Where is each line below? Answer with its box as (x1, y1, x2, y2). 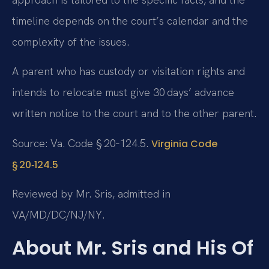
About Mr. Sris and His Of (12, 234, 253, 262)
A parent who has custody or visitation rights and (12, 64, 245, 79)
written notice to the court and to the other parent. (12, 106, 256, 121)
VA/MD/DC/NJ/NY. (12, 207, 104, 222)
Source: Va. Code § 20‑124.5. (12, 136, 151, 150)
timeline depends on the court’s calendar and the (12, 13, 248, 28)
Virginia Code (151, 136, 217, 151)
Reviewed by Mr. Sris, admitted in (12, 186, 171, 201)
